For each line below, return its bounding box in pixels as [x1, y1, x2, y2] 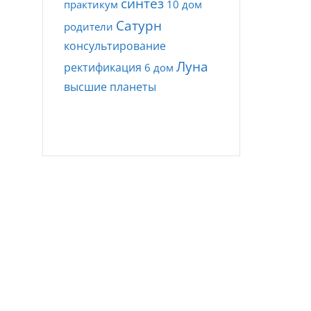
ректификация [64, 60, 142, 75]
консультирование [64, 38, 166, 53]
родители [64, 19, 113, 33]
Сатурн [116, 17, 162, 35]
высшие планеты [64, 79, 156, 94]
